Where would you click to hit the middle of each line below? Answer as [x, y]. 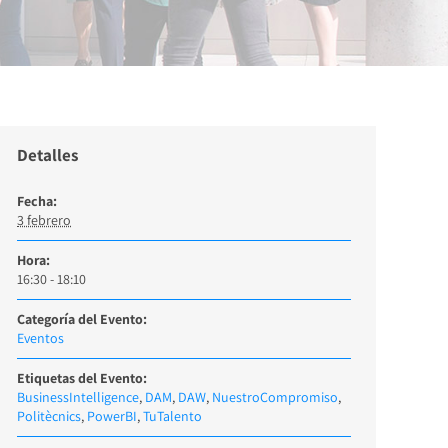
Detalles [47, 155]
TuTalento [172, 416]
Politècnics [49, 416]
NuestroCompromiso [275, 397]
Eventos [40, 338]
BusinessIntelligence [78, 397]
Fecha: [37, 201]
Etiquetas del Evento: [82, 378]
